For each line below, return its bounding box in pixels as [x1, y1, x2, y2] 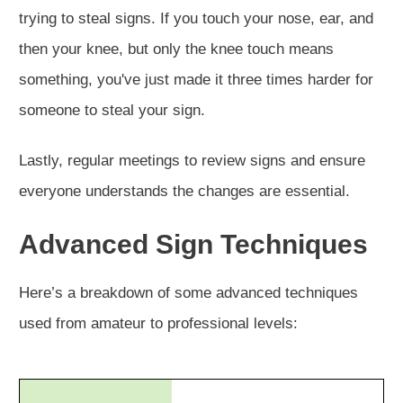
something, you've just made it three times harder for [19, 70, 373, 88]
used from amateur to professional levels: [19, 314, 298, 332]
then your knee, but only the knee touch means [19, 40, 334, 58]
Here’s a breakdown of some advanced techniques [19, 283, 358, 301]
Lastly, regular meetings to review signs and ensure [19, 151, 365, 169]
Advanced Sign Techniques [19, 228, 368, 259]
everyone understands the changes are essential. [19, 182, 354, 200]
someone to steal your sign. [19, 101, 205, 119]
